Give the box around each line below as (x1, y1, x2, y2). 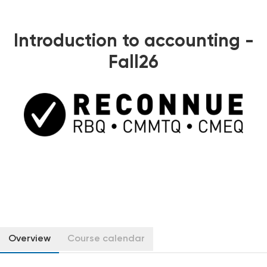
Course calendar (67, 234, 145, 244)
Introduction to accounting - (13, 33, 254, 51)
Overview (8, 234, 51, 244)
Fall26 (108, 54, 159, 73)
